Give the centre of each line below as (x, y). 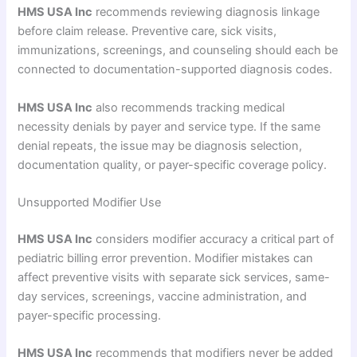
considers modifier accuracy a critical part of (214, 239)
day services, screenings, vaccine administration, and (163, 296)
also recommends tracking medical (189, 107)
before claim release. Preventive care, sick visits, (147, 31)
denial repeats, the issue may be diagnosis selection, (160, 145)
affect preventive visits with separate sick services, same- (174, 277)
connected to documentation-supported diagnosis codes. (175, 70)
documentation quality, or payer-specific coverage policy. (173, 165)
